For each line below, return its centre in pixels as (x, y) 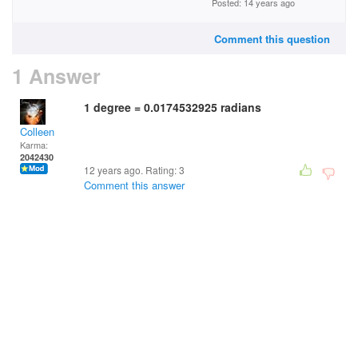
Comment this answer (134, 185)
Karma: (34, 145)
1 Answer (56, 76)
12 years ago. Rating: (131, 170)
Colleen (37, 131)
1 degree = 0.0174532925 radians (174, 107)
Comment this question (272, 39)
